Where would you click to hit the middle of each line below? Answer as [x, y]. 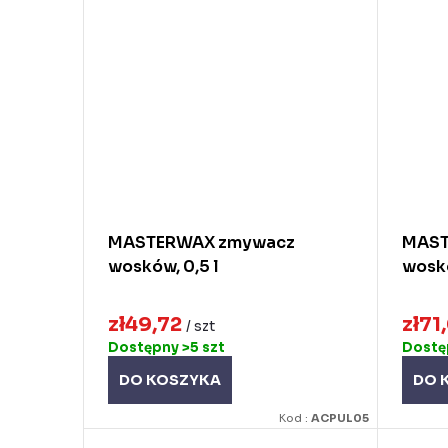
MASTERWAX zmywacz [201, 242]
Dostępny [145, 347]
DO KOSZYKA [170, 380]
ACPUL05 [340, 418]
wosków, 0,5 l [163, 266]
